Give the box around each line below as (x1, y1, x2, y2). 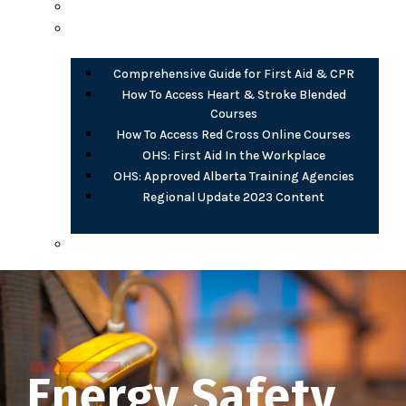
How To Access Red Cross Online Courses (116, 126, 351, 142)
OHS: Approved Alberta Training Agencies (112, 168, 354, 184)
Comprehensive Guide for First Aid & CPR (112, 65, 354, 82)
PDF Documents (168, 19, 277, 37)
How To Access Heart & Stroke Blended (121, 86, 346, 102)
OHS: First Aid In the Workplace (141, 147, 325, 163)
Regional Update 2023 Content (142, 188, 324, 205)
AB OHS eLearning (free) (139, 235, 306, 253)
